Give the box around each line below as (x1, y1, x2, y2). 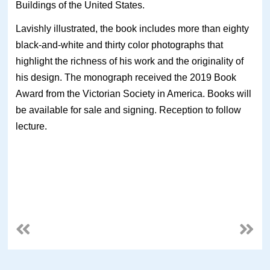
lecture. (16, 121, 48, 131)
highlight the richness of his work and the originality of (16, 55, 244, 66)
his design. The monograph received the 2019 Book (16, 72, 237, 83)
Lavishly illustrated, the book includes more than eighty (16, 23, 250, 34)
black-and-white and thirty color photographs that (16, 39, 224, 50)
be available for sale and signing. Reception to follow (16, 104, 242, 115)
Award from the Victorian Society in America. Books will (16, 88, 252, 99)
